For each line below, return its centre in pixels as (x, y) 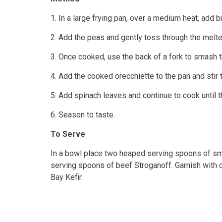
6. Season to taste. (83, 115)
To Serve (68, 134)
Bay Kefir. (67, 177)
